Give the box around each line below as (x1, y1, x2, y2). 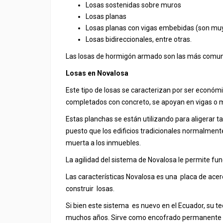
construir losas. (66, 185, 114, 193)
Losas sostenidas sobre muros (86, 1, 181, 9)
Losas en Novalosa (66, 69, 128, 77)
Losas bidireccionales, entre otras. (86, 35, 192, 43)
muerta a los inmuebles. (66, 139, 141, 147)
